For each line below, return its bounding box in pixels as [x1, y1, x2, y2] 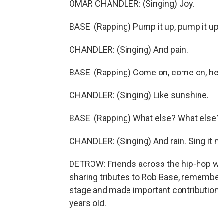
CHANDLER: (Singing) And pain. [69, 44, 188, 54]
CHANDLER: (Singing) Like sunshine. [69, 90, 209, 100]
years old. [69, 198, 106, 208]
